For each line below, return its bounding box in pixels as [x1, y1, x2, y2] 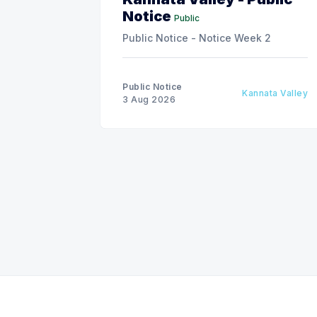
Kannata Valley [242, 87, 308, 98]
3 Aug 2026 [122, 93, 175, 105]
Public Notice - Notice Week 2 [122, 31, 271, 44]
